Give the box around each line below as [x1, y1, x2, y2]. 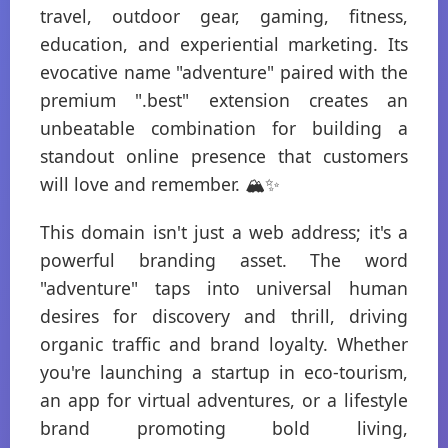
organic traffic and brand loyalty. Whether [40, 332, 408, 356]
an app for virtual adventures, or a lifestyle [40, 388, 408, 412]
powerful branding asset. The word [40, 248, 408, 272]
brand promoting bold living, [40, 416, 408, 440]
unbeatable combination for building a [40, 116, 408, 140]
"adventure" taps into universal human [40, 276, 408, 300]
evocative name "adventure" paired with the [40, 60, 408, 84]
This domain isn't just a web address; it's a [40, 220, 408, 244]
